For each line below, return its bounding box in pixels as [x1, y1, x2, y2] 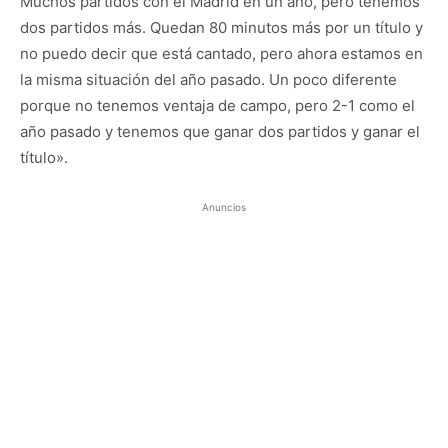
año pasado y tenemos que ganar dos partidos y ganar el [20, 122, 420, 141]
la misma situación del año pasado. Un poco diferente [20, 70, 397, 89]
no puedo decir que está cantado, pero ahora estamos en [20, 44, 423, 63]
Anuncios [202, 201, 246, 213]
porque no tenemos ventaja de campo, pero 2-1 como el [20, 96, 415, 115]
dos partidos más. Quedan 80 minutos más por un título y [20, 18, 423, 37]
